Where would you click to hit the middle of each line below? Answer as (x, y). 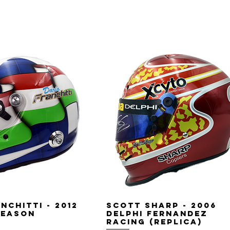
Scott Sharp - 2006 (161, 205)
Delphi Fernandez (157, 214)
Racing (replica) (154, 222)
